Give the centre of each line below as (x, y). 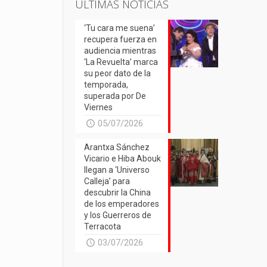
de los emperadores (122, 204)
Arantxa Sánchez (117, 147)
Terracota (103, 226)
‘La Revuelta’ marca (121, 62)
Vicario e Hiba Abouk (123, 159)
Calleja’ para (107, 181)
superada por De (115, 96)
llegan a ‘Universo (117, 170)
